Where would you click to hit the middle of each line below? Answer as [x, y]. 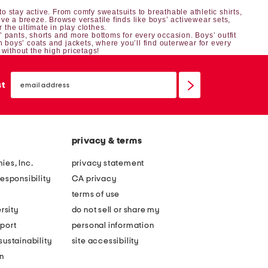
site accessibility [105, 241]
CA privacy [94, 179]
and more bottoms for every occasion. [124, 36]
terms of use [96, 195]
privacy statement [108, 164]
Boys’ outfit [216, 36]
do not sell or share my [115, 210]
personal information [113, 226]
